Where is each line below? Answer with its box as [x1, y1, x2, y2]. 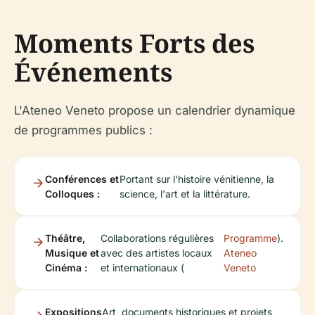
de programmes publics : [14, 123, 153, 137]
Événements [14, 55, 172, 89]
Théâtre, [45, 232, 85, 244]
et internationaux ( [101, 262, 185, 274]
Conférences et [45, 173, 119, 185]
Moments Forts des [14, 26, 255, 60]
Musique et [45, 247, 99, 259]
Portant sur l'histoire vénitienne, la [120, 173, 275, 185]
